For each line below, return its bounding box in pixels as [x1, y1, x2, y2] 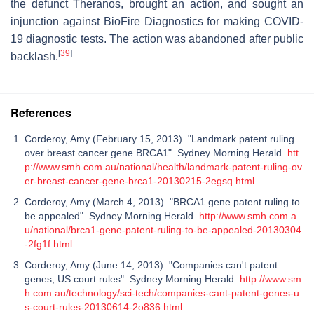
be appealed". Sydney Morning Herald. [25, 210, 199, 221]
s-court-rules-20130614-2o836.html [25, 301, 182, 313]
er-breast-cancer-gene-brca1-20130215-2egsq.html [25, 175, 254, 186]
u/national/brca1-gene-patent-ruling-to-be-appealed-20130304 [25, 224, 301, 235]
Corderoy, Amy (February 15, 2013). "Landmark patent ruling [25, 132, 294, 144]
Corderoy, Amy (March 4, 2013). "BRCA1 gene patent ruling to [25, 196, 300, 207]
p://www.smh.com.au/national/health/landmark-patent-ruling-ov [25, 161, 302, 172]
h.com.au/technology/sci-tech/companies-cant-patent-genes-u [25, 287, 299, 299]
